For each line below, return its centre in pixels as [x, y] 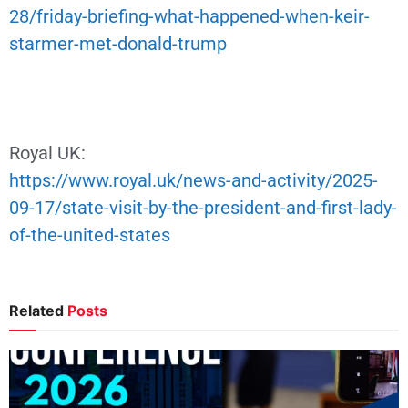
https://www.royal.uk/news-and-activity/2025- [194, 181]
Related [36, 311]
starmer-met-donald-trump [118, 44]
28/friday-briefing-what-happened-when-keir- [189, 17]
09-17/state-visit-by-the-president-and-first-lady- [203, 208]
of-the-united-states [90, 235]
